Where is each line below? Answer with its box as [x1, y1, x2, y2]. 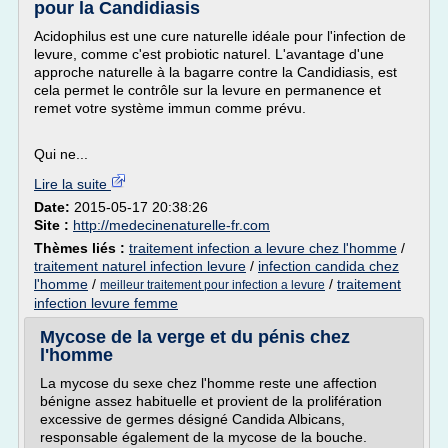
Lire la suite [34, 176, 111, 192]
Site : [34, 217, 73, 233]
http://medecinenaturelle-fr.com [73, 217, 270, 233]
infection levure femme [34, 295, 178, 311]
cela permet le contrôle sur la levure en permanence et [34, 82, 381, 98]
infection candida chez [258, 258, 399, 274]
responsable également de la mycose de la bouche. [40, 429, 367, 445]
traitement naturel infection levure [34, 258, 246, 274]
